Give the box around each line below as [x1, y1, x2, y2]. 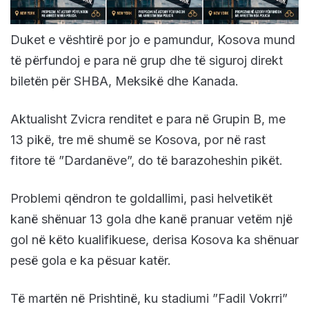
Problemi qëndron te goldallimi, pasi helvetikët [10, 191, 272, 206]
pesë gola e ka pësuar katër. [10, 253, 171, 268]
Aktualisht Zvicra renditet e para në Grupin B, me [10, 112, 286, 127]
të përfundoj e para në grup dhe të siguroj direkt [10, 53, 283, 68]
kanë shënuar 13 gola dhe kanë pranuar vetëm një [10, 212, 292, 227]
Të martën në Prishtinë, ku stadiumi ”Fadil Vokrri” [10, 291, 288, 306]
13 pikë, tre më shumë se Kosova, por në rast [10, 132, 266, 148]
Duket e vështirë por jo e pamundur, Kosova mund [10, 32, 295, 48]
